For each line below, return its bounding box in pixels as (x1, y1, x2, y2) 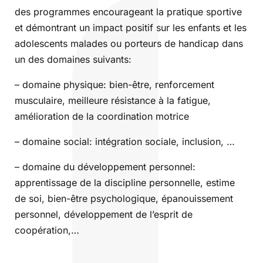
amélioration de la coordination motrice (15, 110, 189, 123)
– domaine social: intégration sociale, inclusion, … (15, 136, 235, 148)
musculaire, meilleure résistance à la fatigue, (15, 95, 211, 107)
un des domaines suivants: (15, 53, 131, 66)
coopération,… (15, 224, 79, 237)
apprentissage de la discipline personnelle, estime (15, 177, 235, 189)
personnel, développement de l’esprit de (15, 208, 193, 221)
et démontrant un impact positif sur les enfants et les (15, 22, 247, 34)
